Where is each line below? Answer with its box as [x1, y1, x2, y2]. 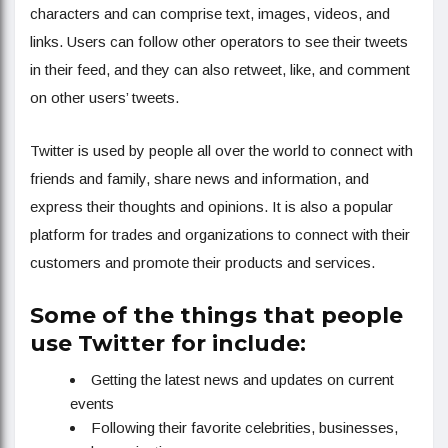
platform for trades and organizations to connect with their [30, 226, 410, 244]
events [70, 395, 114, 413]
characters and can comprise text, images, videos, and [30, 5, 390, 23]
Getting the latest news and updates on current [91, 371, 394, 389]
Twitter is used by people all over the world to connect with [30, 142, 413, 160]
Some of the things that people [30, 302, 403, 330]
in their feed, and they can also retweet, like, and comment [30, 61, 410, 79]
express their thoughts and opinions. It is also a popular [30, 198, 393, 216]
